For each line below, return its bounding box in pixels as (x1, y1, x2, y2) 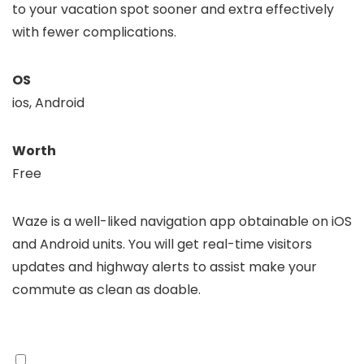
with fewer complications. (12, 23, 176, 41)
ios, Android (12, 93, 84, 112)
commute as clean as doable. (12, 280, 201, 299)
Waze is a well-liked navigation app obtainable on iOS (12, 212, 352, 231)
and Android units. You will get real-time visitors (12, 235, 312, 253)
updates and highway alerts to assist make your (12, 258, 317, 276)
